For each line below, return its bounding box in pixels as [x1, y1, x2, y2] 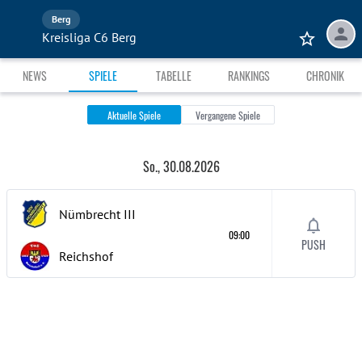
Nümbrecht [59, 206, 120, 222]
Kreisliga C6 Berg [42, 29, 137, 45]
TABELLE [155, 66, 192, 84]
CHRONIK [305, 66, 344, 84]
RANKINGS [227, 66, 270, 84]
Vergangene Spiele [196, 108, 260, 123]
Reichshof [59, 248, 113, 264]
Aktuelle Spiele [107, 108, 161, 123]
